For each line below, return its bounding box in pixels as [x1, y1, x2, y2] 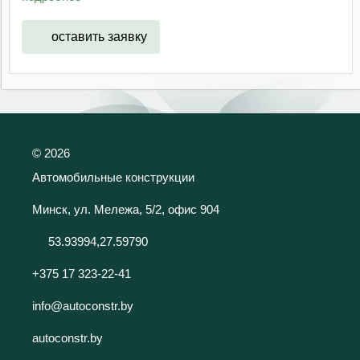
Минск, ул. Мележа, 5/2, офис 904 [32, 202, 219, 216]
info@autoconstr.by [32, 298, 133, 313]
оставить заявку [51, 29, 147, 43]
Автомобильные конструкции [32, 170, 194, 184]
